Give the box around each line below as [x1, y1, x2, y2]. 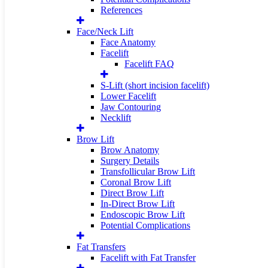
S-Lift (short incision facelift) [100, 80, 209, 90]
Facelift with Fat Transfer [100, 252, 196, 263]
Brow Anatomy [100, 145, 159, 155]
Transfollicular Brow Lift [100, 166, 195, 176]
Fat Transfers [77, 242, 126, 252]
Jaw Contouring [100, 102, 161, 112]
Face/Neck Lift [77, 26, 133, 36]
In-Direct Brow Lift [100, 199, 175, 209]
